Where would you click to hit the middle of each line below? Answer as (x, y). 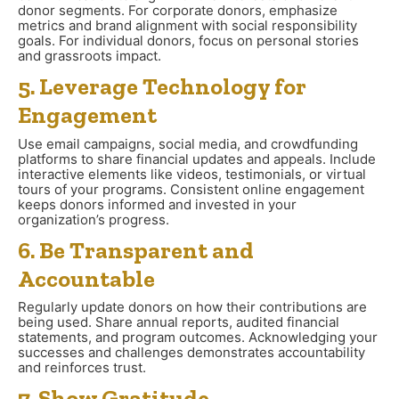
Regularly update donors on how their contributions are (192, 307)
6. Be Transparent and (136, 250)
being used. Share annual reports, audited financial (179, 322)
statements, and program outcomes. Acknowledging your (198, 338)
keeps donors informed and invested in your (157, 204)
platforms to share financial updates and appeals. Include (197, 159)
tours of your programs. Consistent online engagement (191, 189)
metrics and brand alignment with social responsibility (187, 26)
